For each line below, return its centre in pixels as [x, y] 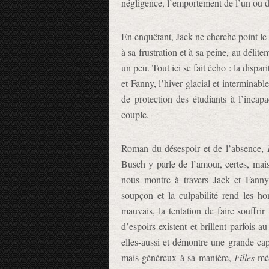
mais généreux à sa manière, [178, 257]
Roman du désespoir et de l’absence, [194, 148]
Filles [245, 257]
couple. [135, 114]
